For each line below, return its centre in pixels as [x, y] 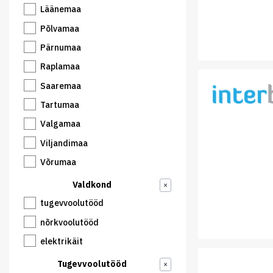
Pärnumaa [61, 47]
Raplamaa [60, 67]
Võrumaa [58, 162]
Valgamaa [60, 124]
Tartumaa [60, 105]
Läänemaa [61, 9]
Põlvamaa [60, 28]
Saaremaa [61, 86]
